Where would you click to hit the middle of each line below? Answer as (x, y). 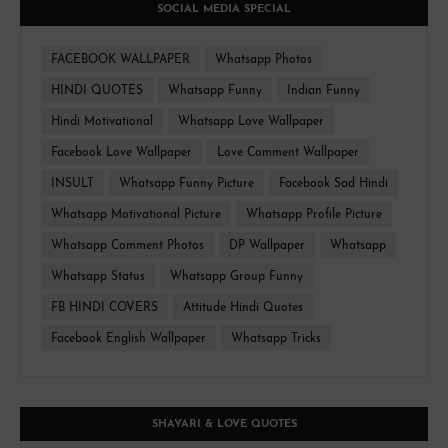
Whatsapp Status (98, 277)
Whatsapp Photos (263, 60)
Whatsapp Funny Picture (186, 184)
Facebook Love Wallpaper (121, 153)
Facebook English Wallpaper (128, 339)
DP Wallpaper (267, 246)
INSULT (72, 184)
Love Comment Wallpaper (288, 153)
